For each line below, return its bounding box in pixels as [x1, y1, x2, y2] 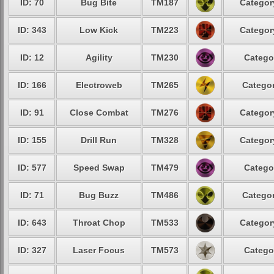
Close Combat [69, 108, 128, 117]
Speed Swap [73, 163, 125, 172]
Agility [85, 53, 113, 62]
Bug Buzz [79, 190, 119, 200]
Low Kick [80, 25, 118, 35]
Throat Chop [72, 218, 125, 228]
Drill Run [81, 135, 117, 145]
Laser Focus [73, 245, 125, 255]
